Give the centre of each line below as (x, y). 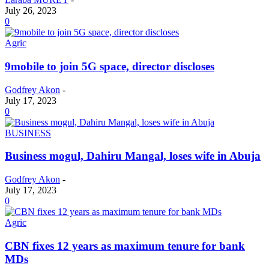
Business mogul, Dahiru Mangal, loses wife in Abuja (133, 156)
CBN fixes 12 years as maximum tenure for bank (125, 246)
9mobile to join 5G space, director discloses (110, 67)
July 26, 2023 (31, 11)
